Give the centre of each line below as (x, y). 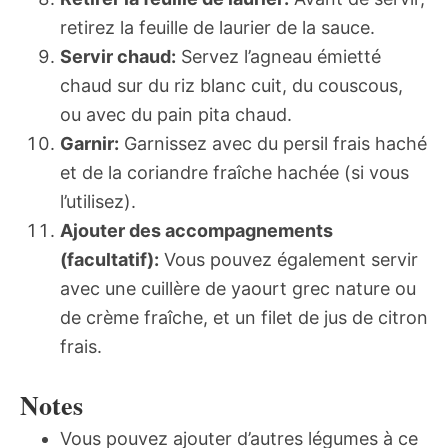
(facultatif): (109, 260)
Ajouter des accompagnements (196, 231)
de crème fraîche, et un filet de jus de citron (244, 318)
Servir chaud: (118, 57)
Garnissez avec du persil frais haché (273, 144)
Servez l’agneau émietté (278, 57)
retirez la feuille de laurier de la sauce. (217, 28)
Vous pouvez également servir (288, 260)
